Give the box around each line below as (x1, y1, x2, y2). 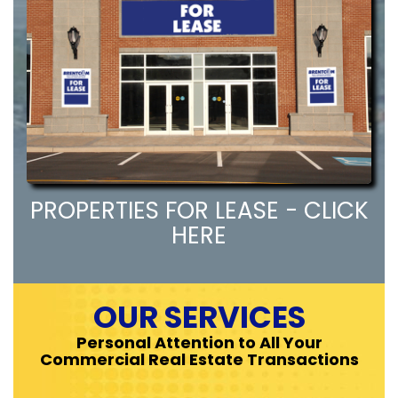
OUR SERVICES (92, 296, 306, 338)
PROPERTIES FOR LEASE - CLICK (29, 195, 369, 227)
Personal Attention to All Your (76, 331, 322, 354)
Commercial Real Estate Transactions (39, 348, 359, 370)
